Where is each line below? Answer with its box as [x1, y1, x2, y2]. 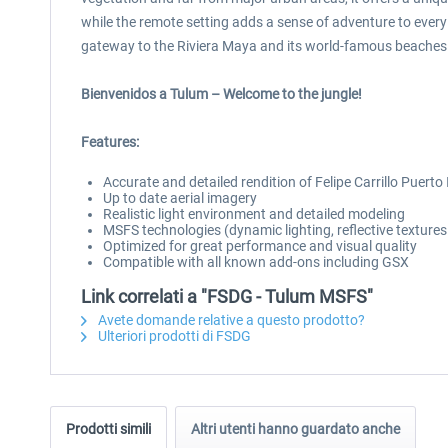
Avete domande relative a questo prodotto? [95, 312, 365, 328]
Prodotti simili [66, 421, 151, 437]
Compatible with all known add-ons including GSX [103, 254, 409, 270]
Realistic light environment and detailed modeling [103, 206, 405, 222]
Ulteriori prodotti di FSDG [95, 328, 251, 344]
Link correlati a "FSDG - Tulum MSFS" [81, 286, 373, 307]
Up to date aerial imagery [103, 190, 257, 206]
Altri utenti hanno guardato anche [191, 421, 400, 437]
